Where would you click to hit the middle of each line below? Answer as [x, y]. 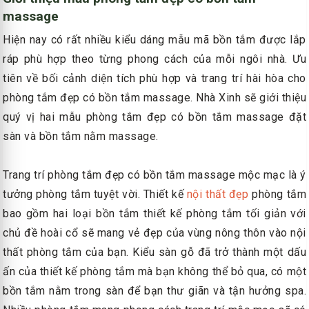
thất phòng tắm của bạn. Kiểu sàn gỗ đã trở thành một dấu [154, 252]
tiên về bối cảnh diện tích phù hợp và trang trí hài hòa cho [154, 79]
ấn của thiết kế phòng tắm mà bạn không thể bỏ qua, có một [154, 272]
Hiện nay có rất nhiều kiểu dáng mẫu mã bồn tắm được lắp [154, 40]
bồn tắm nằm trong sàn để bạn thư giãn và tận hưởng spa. [154, 291]
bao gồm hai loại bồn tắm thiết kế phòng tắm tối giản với [154, 214]
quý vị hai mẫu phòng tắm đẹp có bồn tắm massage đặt [154, 117]
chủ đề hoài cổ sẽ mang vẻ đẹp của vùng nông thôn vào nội [154, 233]
